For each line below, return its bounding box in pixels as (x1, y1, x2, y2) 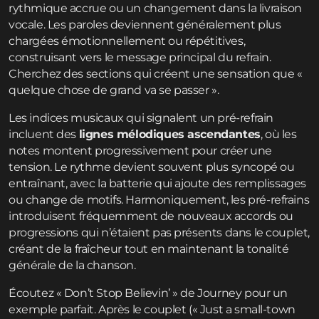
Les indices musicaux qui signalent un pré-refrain (9, 111, 273, 125)
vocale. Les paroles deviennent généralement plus (9, 18, 281, 32)
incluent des (9, 127, 79, 142)
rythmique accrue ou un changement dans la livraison (9, 1, 303, 16)
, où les (260, 127, 297, 142)
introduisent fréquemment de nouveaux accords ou (9, 209, 293, 224)
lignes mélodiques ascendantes (78, 127, 261, 142)
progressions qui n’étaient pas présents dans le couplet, (9, 226, 310, 240)
